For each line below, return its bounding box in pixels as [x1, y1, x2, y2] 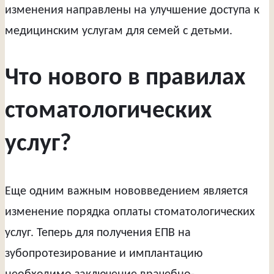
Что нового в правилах [5, 66, 245, 91]
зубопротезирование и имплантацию [5, 248, 202, 261]
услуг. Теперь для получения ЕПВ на [5, 227, 191, 240]
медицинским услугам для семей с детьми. [5, 24, 232, 37]
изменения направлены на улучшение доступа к [5, 4, 259, 17]
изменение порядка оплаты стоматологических [5, 206, 255, 219]
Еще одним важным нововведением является [5, 185, 248, 198]
